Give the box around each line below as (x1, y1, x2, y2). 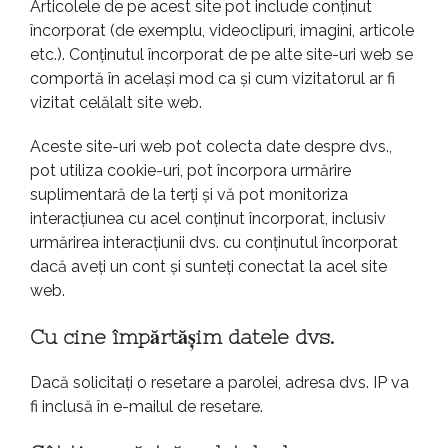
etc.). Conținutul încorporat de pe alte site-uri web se (30, 45, 413, 65)
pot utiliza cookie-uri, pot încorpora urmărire (30, 161, 351, 181)
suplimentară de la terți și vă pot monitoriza (30, 185, 348, 205)
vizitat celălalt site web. (30, 93, 202, 113)
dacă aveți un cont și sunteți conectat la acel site (30, 257, 387, 277)
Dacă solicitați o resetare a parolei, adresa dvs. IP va (30, 373, 409, 393)
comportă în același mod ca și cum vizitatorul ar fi (30, 69, 395, 89)
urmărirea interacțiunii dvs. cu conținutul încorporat (30, 233, 398, 253)
